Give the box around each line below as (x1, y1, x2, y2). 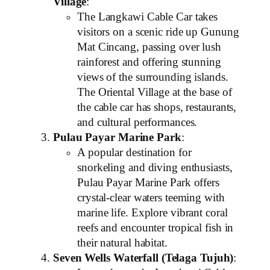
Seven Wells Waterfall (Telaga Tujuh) (53, 251, 234, 264)
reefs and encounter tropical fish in (77, 221, 234, 234)
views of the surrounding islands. (77, 71, 228, 83)
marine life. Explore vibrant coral (77, 206, 228, 219)
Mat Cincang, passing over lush (77, 40, 221, 53)
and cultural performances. (77, 116, 198, 128)
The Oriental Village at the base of (77, 86, 232, 98)
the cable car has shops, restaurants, (77, 101, 237, 113)
